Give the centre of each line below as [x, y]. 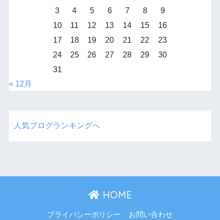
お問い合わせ [151, 215]
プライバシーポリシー [84, 215]
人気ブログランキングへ [57, 126]
